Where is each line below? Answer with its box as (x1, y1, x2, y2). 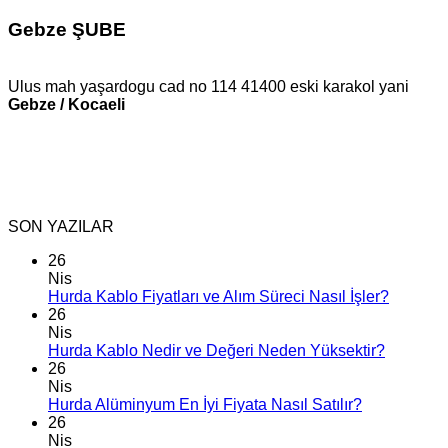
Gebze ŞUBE (8, 18, 126, 40)
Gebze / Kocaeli (8, 95, 125, 113)
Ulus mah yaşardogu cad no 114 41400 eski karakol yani (8, 77, 409, 95)
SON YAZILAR (8, 217, 114, 235)
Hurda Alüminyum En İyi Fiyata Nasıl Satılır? (48, 395, 362, 413)
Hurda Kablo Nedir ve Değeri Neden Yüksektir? (48, 341, 385, 359)
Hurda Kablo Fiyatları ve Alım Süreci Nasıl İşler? (48, 287, 389, 305)
